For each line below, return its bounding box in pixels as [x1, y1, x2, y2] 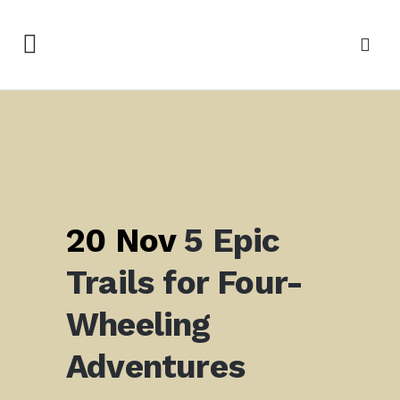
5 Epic [175, 221, 280, 260]
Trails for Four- [66, 263, 304, 302]
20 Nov [66, 221, 176, 260]
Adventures [66, 347, 245, 386]
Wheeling [66, 305, 211, 344]
